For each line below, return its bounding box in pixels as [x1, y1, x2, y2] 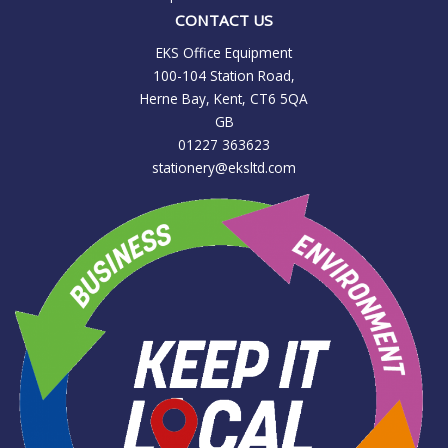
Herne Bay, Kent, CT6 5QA [140, 88, 308, 108]
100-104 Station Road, [153, 65, 295, 85]
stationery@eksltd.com [152, 157, 296, 177]
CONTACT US [175, 9, 273, 30]
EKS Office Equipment [156, 42, 292, 62]
